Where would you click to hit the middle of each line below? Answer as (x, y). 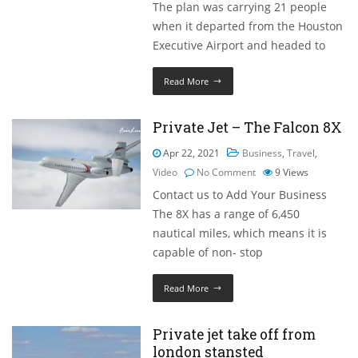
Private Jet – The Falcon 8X (248, 128)
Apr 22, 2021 (191, 153)
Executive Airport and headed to (239, 46)
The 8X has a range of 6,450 (227, 214)
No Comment (227, 173)
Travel (301, 153)
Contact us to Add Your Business (240, 195)
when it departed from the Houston (248, 26)
